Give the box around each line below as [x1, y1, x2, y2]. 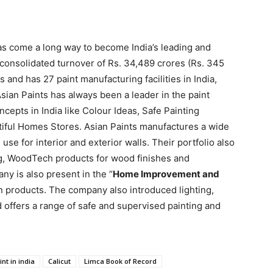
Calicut [48, 257, 71, 266]
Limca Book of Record [84, 257, 157, 266]
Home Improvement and [113, 168, 219, 180]
